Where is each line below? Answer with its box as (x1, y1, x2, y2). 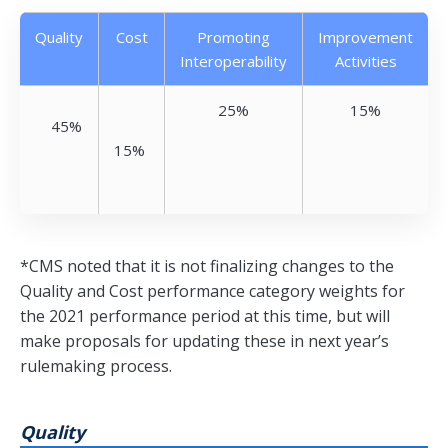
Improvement (318, 27, 413, 48)
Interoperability (180, 51, 287, 72)
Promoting (197, 27, 270, 48)
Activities (334, 51, 397, 72)
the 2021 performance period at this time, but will (20, 305, 390, 328)
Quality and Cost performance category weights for (20, 280, 405, 303)
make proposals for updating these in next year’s (20, 330, 389, 353)
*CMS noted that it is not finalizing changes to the (20, 255, 394, 278)
